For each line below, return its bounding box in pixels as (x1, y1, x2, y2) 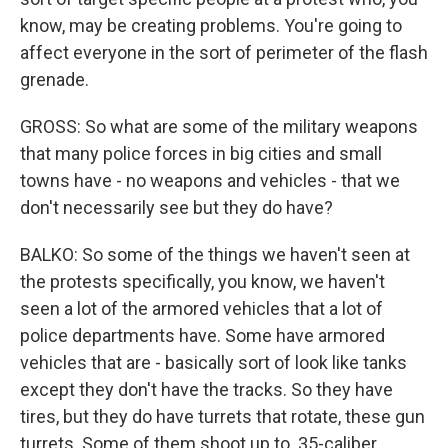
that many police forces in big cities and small (20, 143, 382, 164)
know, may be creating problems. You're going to (20, 15, 402, 36)
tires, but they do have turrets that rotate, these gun (20, 406, 425, 427)
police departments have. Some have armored (20, 325, 385, 346)
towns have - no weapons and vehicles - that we (20, 170, 400, 191)
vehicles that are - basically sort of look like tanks (20, 352, 407, 373)
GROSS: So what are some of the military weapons (20, 116, 418, 137)
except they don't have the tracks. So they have (20, 379, 393, 400)
